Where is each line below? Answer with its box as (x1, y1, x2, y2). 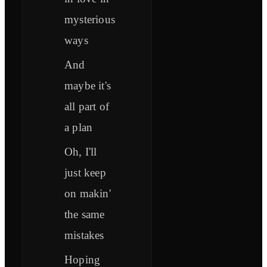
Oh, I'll (64, 145, 97, 159)
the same (64, 208, 105, 221)
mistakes (64, 229, 104, 242)
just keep (64, 166, 106, 179)
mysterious (64, 13, 115, 26)
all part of (64, 100, 110, 113)
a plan (64, 121, 93, 134)
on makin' (64, 187, 111, 200)
